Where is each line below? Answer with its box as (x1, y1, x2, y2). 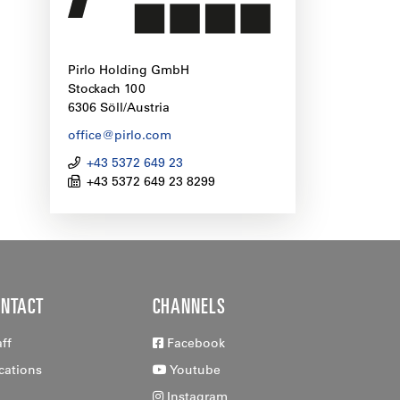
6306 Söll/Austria (68, 99, 170, 116)
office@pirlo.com (68, 127, 171, 144)
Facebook (163, 335, 225, 352)
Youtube (167, 362, 221, 379)
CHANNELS (153, 291, 226, 319)
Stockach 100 (68, 80, 146, 97)
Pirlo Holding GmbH (68, 62, 189, 79)
